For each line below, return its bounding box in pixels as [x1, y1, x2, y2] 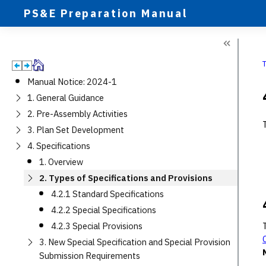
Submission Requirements [39, 250, 140, 261]
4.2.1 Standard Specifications [51, 188, 164, 199]
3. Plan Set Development [27, 124, 124, 135]
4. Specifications [27, 140, 90, 151]
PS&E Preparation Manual [24, 6, 188, 20]
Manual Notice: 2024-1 [27, 76, 117, 87]
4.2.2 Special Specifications [51, 204, 156, 216]
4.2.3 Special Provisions [51, 220, 142, 232]
